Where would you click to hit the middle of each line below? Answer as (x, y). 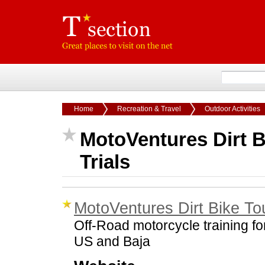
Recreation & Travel (149, 109)
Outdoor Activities (232, 109)
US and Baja (112, 241)
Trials (105, 162)
